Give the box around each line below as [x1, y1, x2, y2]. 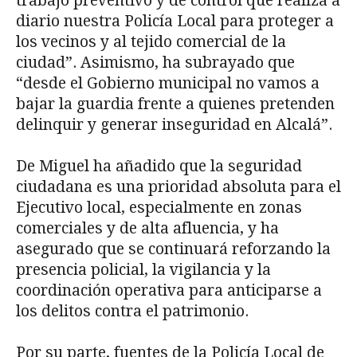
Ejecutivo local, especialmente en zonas [16, 198, 302, 218]
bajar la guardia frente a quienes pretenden [16, 95, 335, 114]
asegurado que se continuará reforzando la [16, 240, 331, 259]
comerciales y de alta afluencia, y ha [16, 219, 279, 238]
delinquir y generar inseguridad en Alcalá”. [16, 116, 332, 135]
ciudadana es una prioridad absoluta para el [16, 178, 341, 197]
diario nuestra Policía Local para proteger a [16, 12, 334, 31]
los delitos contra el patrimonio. [16, 302, 249, 321]
